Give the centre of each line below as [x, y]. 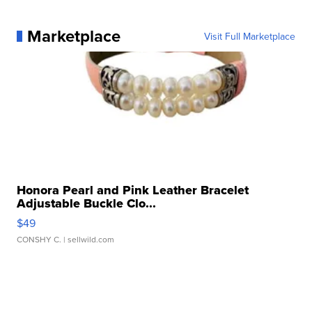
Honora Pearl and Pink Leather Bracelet [133, 190]
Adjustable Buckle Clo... [87, 203]
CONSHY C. [39, 239]
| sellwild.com [88, 239]
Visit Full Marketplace [249, 36]
